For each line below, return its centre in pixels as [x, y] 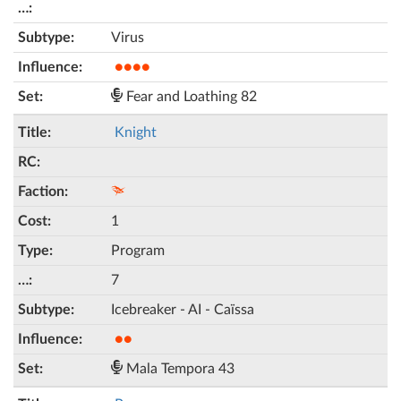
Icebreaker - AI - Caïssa [183, 310]
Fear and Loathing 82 [190, 97]
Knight [136, 132]
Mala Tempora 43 [179, 369]
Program [138, 251]
